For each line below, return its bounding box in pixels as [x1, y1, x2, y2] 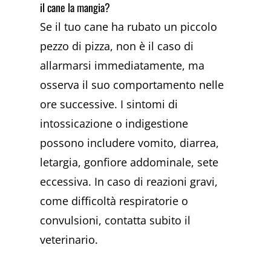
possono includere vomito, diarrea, [40, 135, 220, 150]
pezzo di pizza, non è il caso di [40, 38, 194, 53]
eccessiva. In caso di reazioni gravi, [40, 174, 218, 189]
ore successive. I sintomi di [40, 96, 178, 111]
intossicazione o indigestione [40, 116, 189, 131]
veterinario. [40, 232, 99, 247]
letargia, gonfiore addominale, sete [40, 154, 219, 169]
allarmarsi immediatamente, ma [40, 57, 205, 73]
